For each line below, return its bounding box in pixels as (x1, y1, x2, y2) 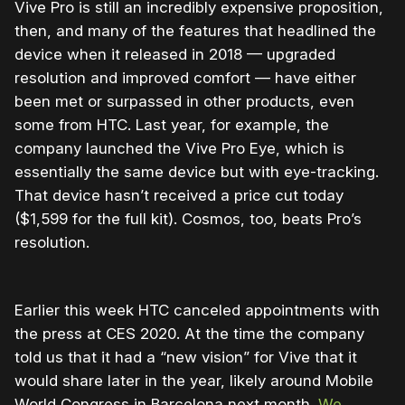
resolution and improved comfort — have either (14, 69, 356, 88)
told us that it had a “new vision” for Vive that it (14, 348, 357, 367)
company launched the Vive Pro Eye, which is (14, 139, 344, 158)
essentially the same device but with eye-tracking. (14, 163, 379, 182)
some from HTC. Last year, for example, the (14, 116, 329, 135)
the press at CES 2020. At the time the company (14, 325, 364, 344)
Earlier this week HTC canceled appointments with (14, 301, 380, 320)
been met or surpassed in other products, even (14, 92, 354, 111)
